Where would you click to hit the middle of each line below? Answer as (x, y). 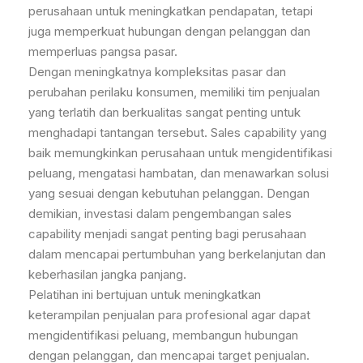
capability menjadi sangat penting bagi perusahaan (167, 234)
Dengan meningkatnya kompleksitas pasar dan (157, 72)
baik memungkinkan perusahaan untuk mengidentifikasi (180, 153)
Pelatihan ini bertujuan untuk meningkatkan (145, 295)
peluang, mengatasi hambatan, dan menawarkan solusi (179, 173)
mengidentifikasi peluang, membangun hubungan (163, 335)
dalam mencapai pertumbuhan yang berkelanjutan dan (177, 254)
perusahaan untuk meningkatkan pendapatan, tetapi (171, 11)
